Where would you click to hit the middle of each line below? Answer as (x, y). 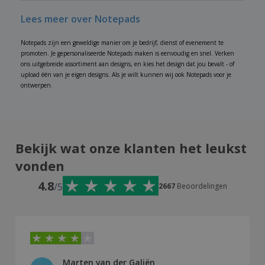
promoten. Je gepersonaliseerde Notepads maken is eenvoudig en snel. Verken (127, 54)
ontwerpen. (37, 85)
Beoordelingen (202, 186)
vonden (40, 166)
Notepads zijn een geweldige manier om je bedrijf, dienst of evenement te (122, 43)
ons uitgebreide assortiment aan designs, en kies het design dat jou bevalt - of (127, 64)
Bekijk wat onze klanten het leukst (131, 148)
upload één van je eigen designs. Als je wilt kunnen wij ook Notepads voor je (126, 75)
